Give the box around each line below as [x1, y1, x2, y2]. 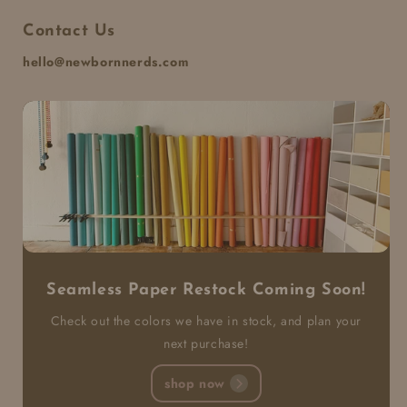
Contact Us [23, 23, 115, 41]
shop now [164, 373, 225, 392]
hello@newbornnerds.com [23, 53, 189, 72]
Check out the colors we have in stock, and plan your [50, 312, 362, 330]
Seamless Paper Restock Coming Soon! [46, 282, 366, 299]
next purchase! [164, 334, 249, 352]
